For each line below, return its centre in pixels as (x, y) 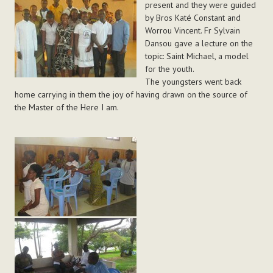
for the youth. (169, 69)
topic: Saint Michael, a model (197, 56)
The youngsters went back (193, 82)
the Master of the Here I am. (66, 108)
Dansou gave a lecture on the (199, 44)
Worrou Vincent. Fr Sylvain (192, 31)
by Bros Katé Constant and (193, 18)
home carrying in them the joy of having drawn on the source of (131, 95)
